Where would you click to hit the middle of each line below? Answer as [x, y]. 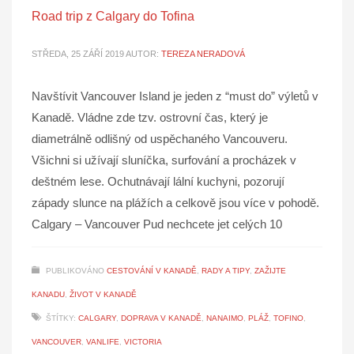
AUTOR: [143, 54]
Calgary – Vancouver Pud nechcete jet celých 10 [157, 224]
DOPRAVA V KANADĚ [161, 318]
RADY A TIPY [226, 271]
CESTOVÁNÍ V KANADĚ [152, 271]
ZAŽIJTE [270, 271]
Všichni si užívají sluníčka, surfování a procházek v [164, 160]
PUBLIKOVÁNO [76, 271]
